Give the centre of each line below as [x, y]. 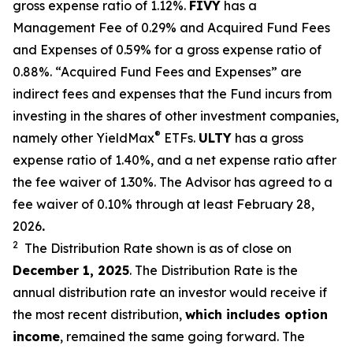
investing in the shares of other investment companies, [176, 116]
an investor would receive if [243, 292]
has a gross [268, 138]
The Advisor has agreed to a [246, 182]
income [36, 336]
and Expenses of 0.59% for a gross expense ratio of [167, 50]
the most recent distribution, [99, 314]
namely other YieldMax [84, 138]
